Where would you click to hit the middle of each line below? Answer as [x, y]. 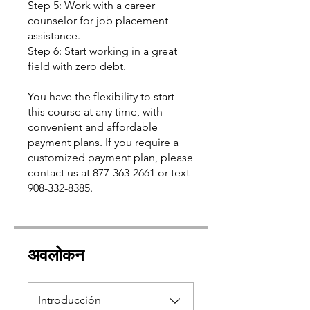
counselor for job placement [98, 20]
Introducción [70, 300]
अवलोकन [56, 254]
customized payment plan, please [110, 157]
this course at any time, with [95, 112]
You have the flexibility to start [101, 97]
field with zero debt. [77, 66]
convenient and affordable [93, 127]
